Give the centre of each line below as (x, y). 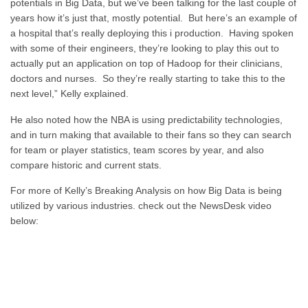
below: (24, 221)
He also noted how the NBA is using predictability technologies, (146, 119)
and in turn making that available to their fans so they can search (151, 134)
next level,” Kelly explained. (69, 94)
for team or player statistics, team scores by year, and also (137, 150)
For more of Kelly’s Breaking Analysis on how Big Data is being (146, 191)
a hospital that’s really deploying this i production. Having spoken (152, 33)
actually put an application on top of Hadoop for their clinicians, (146, 64)
